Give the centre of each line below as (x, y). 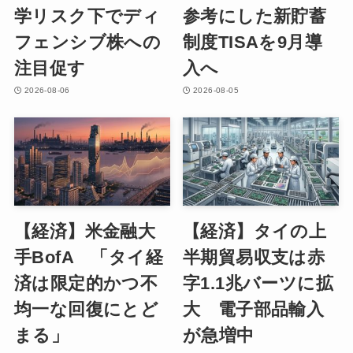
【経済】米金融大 (85, 231)
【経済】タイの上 (255, 231)
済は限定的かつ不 (86, 283)
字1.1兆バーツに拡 (258, 283)
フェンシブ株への (87, 42)
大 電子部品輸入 (254, 309)
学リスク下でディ (87, 16)
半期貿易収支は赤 (254, 257)
